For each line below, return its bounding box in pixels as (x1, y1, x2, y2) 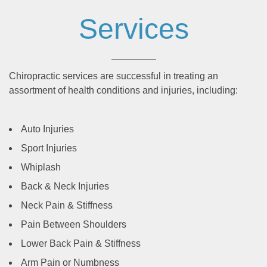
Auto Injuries (21, 123, 74, 134)
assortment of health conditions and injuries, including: (9, 85, 238, 95)
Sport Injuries (21, 142, 77, 153)
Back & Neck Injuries (21, 181, 109, 191)
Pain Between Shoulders (21, 219, 126, 229)
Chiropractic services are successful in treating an (9, 70, 218, 81)
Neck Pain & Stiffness (21, 200, 113, 210)
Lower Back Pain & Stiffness (21, 238, 141, 249)
